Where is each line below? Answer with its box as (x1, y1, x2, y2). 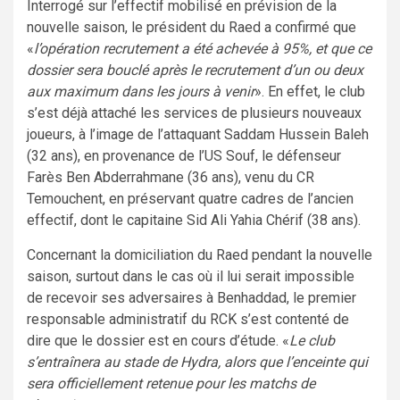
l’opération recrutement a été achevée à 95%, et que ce (34, 39, 371, 57)
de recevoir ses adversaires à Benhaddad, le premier (27, 288, 356, 306)
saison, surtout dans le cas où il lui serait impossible (27, 267, 354, 285)
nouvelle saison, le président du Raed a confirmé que (27, 18, 356, 36)
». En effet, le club (254, 82, 365, 100)
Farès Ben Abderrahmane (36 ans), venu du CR (27, 168, 314, 186)
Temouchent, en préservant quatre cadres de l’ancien (27, 189, 354, 207)
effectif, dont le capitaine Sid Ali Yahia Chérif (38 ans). (27, 211, 361, 229)
